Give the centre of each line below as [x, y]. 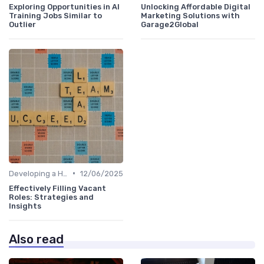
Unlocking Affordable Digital [196, 6]
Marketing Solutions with [190, 15]
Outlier [22, 24]
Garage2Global [170, 24]
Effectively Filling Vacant [57, 188]
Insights [25, 206]
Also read [36, 239]
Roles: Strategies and [51, 197]
